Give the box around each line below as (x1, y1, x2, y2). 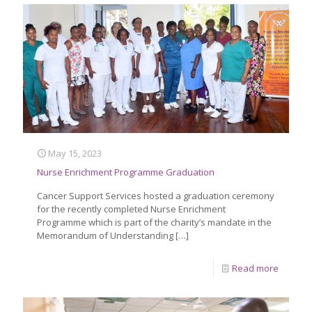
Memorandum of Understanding (37, 228, 173, 242)
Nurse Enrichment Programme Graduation (37, 165, 214, 178)
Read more (232, 261, 279, 274)
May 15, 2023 (48, 146, 102, 159)
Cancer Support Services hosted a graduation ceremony (37, 189, 274, 202)
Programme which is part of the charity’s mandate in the (37, 215, 272, 228)
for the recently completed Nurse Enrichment (37, 202, 226, 215)
